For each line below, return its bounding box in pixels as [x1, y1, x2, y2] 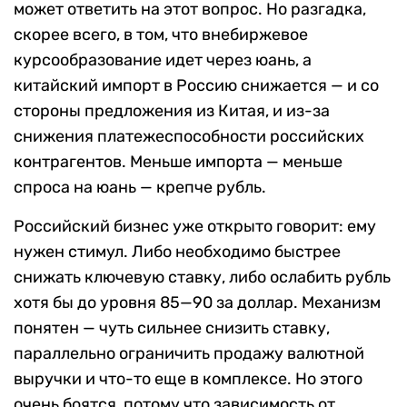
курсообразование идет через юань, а [14, 49, 312, 70]
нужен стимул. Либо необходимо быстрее [14, 241, 341, 262]
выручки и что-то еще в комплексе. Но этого [14, 368, 362, 389]
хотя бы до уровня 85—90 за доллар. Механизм [14, 292, 381, 313]
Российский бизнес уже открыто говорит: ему [14, 215, 376, 236]
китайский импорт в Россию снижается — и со [14, 74, 379, 95]
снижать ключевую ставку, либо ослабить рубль [14, 266, 391, 287]
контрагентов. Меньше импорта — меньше [14, 151, 342, 172]
